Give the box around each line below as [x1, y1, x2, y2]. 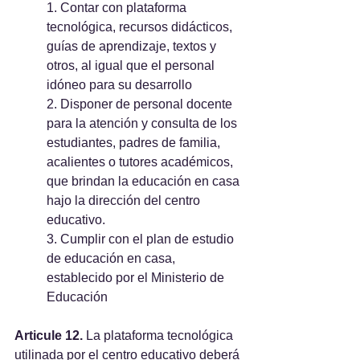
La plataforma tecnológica [83, 329, 236, 342]
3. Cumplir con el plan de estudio [47, 232, 237, 246]
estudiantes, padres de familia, [47, 136, 223, 149]
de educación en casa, [47, 252, 178, 265]
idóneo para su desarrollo [47, 78, 192, 92]
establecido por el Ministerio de [47, 271, 227, 284]
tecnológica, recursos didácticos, [47, 20, 235, 34]
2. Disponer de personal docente [47, 97, 235, 111]
